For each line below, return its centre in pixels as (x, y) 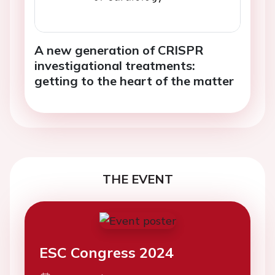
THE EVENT (137, 179)
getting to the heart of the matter (134, 80)
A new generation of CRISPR (119, 50)
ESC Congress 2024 (107, 252)
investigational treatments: (115, 65)
